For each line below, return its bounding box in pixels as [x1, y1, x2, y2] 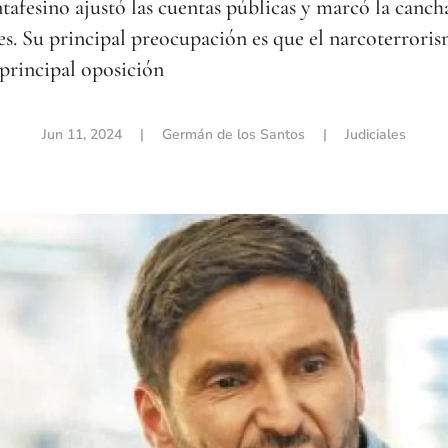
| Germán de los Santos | [122, 125, 345, 144]
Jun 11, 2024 [42, 125, 122, 144]
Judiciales [345, 125, 406, 144]
